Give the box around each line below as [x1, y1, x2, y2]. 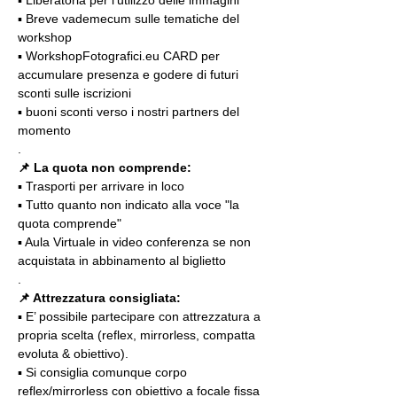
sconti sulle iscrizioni [18, 85, 131, 100]
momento [18, 122, 71, 137]
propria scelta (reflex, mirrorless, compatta [18, 327, 259, 342]
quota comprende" [18, 215, 121, 230]
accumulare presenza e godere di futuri [18, 66, 242, 82]
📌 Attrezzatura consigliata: [18, 290, 181, 305]
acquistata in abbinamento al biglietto [18, 253, 226, 268]
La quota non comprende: [34, 160, 191, 175]
